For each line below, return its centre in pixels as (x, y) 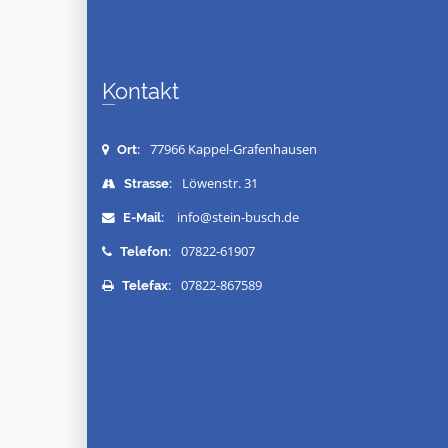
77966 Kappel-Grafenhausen (233, 149)
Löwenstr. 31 (220, 183)
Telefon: (144, 251)
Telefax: (145, 285)
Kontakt (147, 91)
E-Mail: (142, 217)
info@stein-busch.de (238, 217)
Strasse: (146, 183)
